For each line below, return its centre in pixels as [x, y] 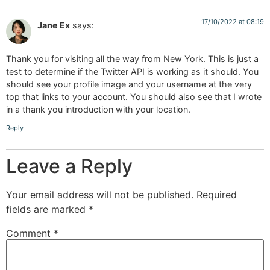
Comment [30, 233]
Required [217, 194]
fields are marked [47, 209]
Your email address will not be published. [100, 194]
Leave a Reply [69, 166]
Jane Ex [54, 25]
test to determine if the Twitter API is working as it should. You [132, 72]
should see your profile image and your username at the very [129, 84]
